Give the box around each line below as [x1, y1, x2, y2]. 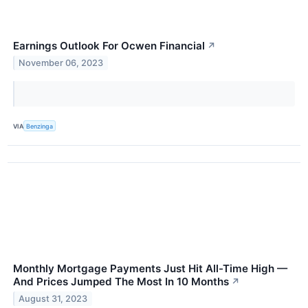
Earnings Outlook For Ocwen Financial [13, 39, 205, 53]
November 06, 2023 [19, 58, 104, 69]
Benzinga [26, 122, 54, 130]
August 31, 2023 [19, 294, 88, 305]
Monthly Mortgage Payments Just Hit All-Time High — [13, 262, 287, 276]
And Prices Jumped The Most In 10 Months [13, 275, 229, 289]
